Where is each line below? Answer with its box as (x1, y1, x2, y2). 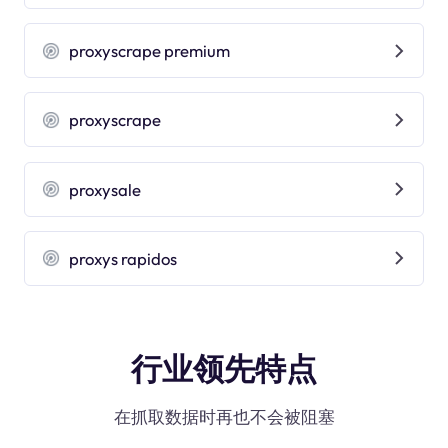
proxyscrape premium (69, 40, 231, 62)
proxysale (69, 178, 142, 200)
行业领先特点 (131, 349, 317, 388)
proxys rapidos (69, 247, 178, 269)
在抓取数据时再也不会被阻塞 (113, 406, 335, 428)
